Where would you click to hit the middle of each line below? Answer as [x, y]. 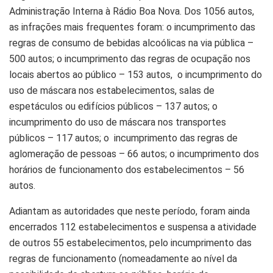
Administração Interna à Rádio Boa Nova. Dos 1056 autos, [132, 11]
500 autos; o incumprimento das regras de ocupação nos [130, 58]
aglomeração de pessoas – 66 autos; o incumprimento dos [134, 154]
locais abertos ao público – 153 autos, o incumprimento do [136, 74]
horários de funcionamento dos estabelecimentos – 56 [127, 169]
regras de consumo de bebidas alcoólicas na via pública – [131, 43]
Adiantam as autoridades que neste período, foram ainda [129, 211]
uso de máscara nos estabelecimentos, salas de [112, 90]
